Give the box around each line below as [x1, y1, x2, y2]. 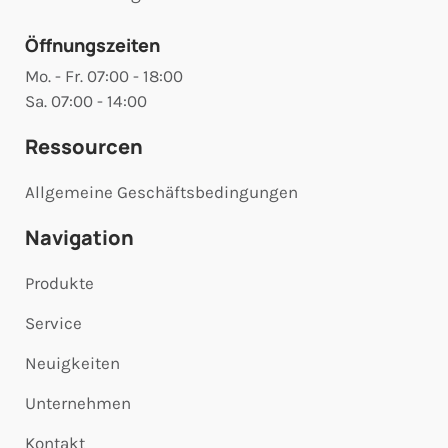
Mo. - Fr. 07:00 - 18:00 [25, 66, 183, 87]
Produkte [25, 273, 94, 294]
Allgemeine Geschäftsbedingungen [25, 182, 298, 203]
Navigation [25, 224, 134, 252]
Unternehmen [25, 393, 131, 414]
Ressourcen [25, 133, 143, 161]
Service [25, 313, 82, 334]
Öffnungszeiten [25, 33, 160, 58]
